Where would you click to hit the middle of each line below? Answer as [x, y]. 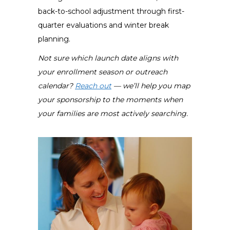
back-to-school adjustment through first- [111, 11]
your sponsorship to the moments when [110, 99]
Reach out [93, 85]
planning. [54, 39]
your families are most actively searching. [113, 113]
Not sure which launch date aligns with [108, 58]
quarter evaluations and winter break [103, 25]
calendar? [56, 85]
